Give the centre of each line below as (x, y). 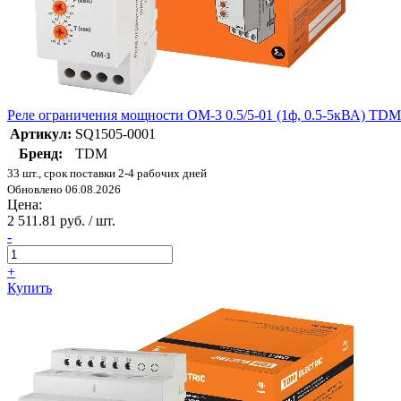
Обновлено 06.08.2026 (64, 190)
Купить (30, 288)
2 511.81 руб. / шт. (61, 221)
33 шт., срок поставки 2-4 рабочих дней (107, 174)
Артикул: (41, 134)
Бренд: (41, 154)
